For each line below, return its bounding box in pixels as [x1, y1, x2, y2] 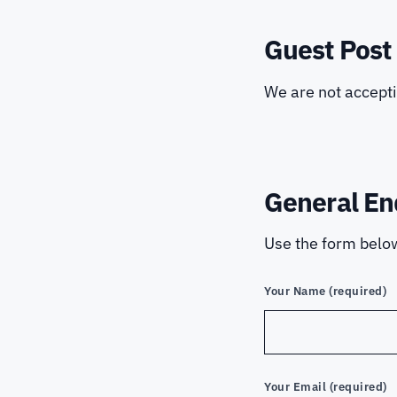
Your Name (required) [264, 283, 387, 299]
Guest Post [264, 32, 391, 66]
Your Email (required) [264, 379, 387, 395]
